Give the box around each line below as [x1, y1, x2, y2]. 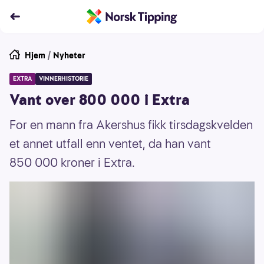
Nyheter [53, 49, 85, 61]
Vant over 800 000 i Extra [9, 90, 190, 110]
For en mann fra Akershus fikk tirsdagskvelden [9, 117, 253, 133]
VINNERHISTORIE [39, 74, 88, 83]
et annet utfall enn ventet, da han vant [9, 136, 211, 152]
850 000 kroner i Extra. [9, 154, 135, 171]
